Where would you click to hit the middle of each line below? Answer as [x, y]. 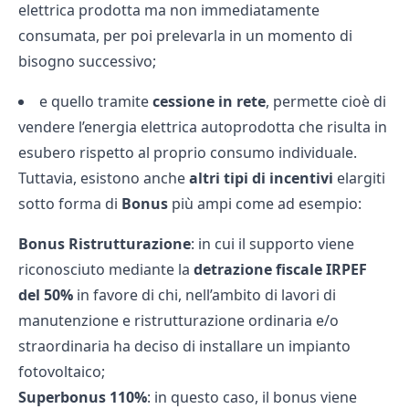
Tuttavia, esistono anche [104, 178]
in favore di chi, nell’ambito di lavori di [204, 294]
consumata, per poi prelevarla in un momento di [185, 35]
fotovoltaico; [62, 371]
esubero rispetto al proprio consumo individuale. [188, 152]
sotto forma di [70, 203]
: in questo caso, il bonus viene [252, 397]
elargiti [361, 178]
